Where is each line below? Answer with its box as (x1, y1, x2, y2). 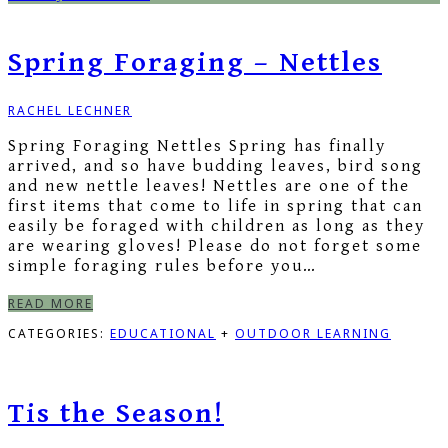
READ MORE (8, 295, 93, 313)
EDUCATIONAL (110, 325, 216, 343)
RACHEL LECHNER (8, 102, 132, 120)
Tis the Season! (8, 397, 224, 430)
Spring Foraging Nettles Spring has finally (8, 136, 386, 157)
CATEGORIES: (8, 325, 110, 343)
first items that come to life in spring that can (8, 196, 423, 217)
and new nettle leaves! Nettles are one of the (8, 176, 410, 197)
